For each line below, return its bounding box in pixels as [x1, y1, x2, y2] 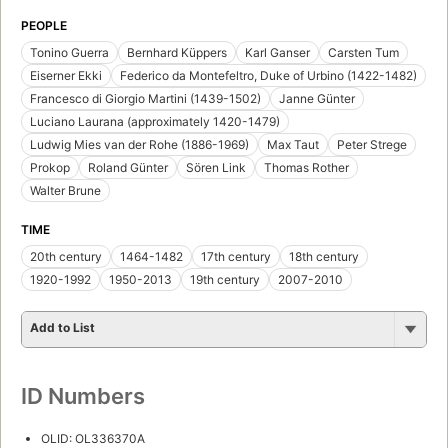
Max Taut [267, 137, 319, 153]
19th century [190, 272, 260, 288]
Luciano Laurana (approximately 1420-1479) [30, 114, 280, 130]
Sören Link [186, 160, 246, 176]
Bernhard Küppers [127, 45, 227, 61]
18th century [289, 249, 359, 265]
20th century [30, 249, 102, 265]
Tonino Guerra [30, 45, 109, 61]
